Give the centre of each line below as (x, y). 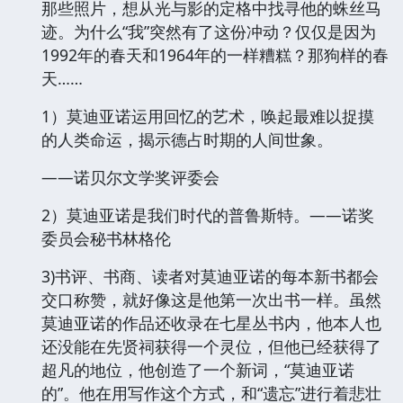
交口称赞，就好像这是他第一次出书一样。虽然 (211, 299)
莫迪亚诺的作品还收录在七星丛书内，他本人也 (211, 322)
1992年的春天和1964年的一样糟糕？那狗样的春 (215, 54)
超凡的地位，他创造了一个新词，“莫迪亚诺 (198, 369)
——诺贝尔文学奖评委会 (130, 177)
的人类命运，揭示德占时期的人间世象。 (187, 139)
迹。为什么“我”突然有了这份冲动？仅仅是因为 (209, 31)
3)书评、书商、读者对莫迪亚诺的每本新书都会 (210, 276)
